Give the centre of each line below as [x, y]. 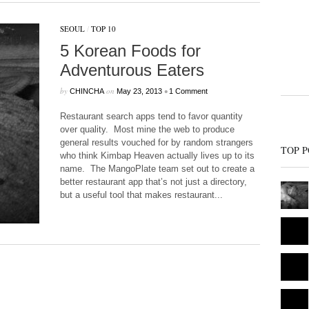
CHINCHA [87, 91]
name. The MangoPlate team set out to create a [157, 169]
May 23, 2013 [139, 91]
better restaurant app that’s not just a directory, [153, 182]
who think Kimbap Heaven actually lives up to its [157, 156]
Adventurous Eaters [132, 70]
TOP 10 [103, 29]
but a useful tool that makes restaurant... [141, 195]
